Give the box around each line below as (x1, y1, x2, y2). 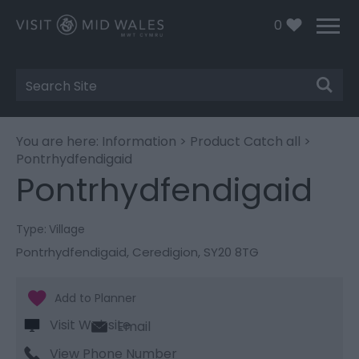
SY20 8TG (204, 243, 259, 260)
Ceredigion (132, 243, 198, 260)
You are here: (16, 131, 102, 151)
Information (102, 131, 176, 151)
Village (49, 220, 85, 237)
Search (15, 79, 84, 108)
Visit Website (50, 315, 131, 334)
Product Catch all (190, 131, 301, 151)
